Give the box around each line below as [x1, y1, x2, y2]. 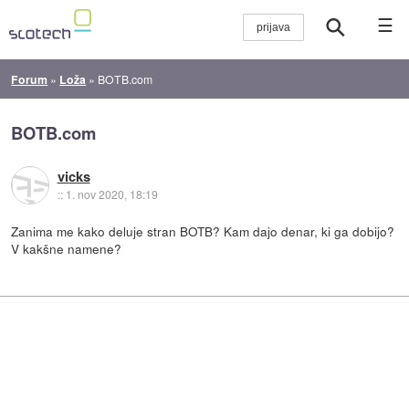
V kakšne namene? [11, 238, 122, 257]
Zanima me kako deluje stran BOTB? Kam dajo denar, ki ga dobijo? [11, 221, 395, 240]
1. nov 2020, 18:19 [65, 186, 158, 203]
